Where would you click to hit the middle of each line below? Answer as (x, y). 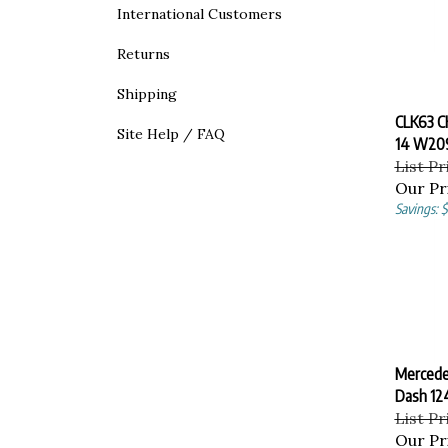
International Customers (199, 14)
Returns (143, 54)
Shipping (147, 94)
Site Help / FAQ (171, 134)
